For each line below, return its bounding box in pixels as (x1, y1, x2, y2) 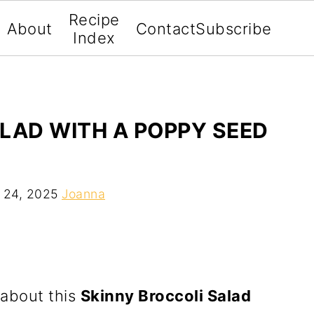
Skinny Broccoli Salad (80, 287, 251, 305)
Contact (135, 20, 196, 38)
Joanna (62, 186, 105, 201)
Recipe (68, 11, 120, 29)
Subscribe (196, 20, 272, 38)
